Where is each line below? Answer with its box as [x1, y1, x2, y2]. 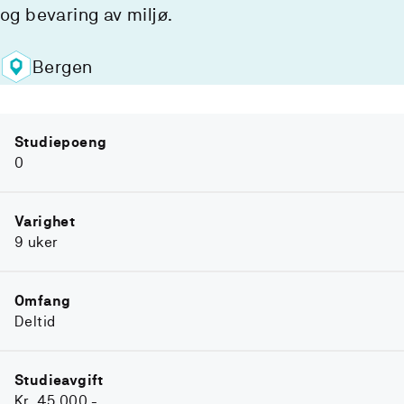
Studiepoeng [14, 133, 107, 151]
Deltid [14, 313, 56, 330]
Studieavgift [14, 372, 104, 389]
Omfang [14, 292, 71, 309]
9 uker [14, 234, 59, 251]
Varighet [14, 213, 76, 230]
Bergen [32, 56, 93, 78]
